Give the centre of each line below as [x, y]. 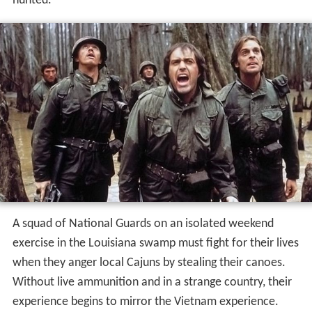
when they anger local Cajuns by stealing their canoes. [149, 263]
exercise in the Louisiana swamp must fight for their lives [155, 244]
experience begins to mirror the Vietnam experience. [145, 302]
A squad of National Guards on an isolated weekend [143, 224]
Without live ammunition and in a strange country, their [152, 283]
